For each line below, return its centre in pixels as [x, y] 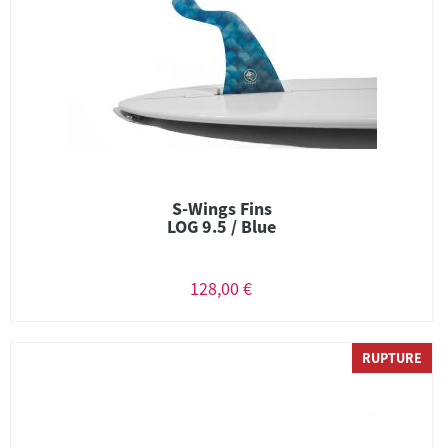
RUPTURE [392, 358]
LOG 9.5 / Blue [221, 226]
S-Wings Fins [221, 208]
